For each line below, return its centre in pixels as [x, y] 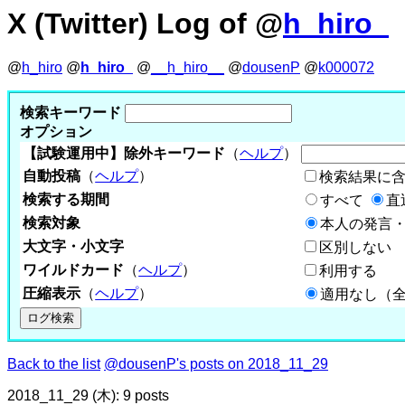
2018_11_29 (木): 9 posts [88, 395]
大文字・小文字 [74, 246]
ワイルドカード [74, 269]
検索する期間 [66, 199]
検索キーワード [71, 112]
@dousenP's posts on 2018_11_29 [216, 363]
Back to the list [54, 363]
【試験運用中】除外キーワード [124, 153]
